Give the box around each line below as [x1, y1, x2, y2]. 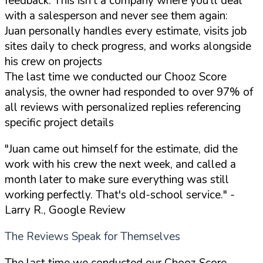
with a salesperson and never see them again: [5, 8, 228, 23]
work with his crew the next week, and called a [5, 156, 236, 172]
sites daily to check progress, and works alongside [5, 38, 251, 54]
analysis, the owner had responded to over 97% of [5, 84, 253, 100]
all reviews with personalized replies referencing [5, 99, 241, 115]
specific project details [5, 114, 114, 130]
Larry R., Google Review [5, 202, 126, 218]
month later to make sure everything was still [5, 171, 229, 187]
